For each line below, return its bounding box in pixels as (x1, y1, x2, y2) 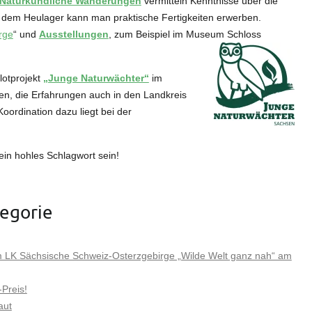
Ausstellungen (38, 28, 109, 40)
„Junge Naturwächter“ (42, 72, 149, 84)
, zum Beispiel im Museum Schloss (108, 28, 261, 40)
